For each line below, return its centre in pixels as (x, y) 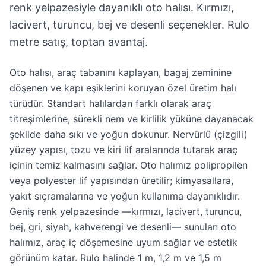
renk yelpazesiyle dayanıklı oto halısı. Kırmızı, (122, 7)
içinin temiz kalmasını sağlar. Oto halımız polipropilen (129, 165)
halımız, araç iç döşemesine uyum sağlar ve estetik (123, 242)
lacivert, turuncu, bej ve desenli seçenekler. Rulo (129, 25)
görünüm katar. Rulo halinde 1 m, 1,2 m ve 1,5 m (115, 258)
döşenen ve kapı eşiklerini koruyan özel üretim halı (123, 88)
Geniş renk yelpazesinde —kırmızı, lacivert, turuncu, (126, 211)
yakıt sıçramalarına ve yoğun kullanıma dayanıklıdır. (125, 196)
